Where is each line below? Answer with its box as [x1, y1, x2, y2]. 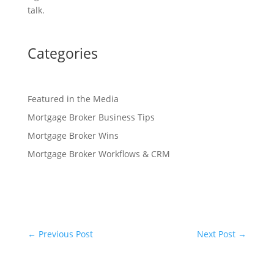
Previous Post [38, 228, 93, 240]
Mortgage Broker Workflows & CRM [27, 147, 170, 160]
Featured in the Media [27, 92, 119, 105]
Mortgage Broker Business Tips [27, 111, 155, 123]
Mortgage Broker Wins [27, 129, 119, 141]
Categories [27, 43, 98, 63]
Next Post [197, 228, 236, 240]
